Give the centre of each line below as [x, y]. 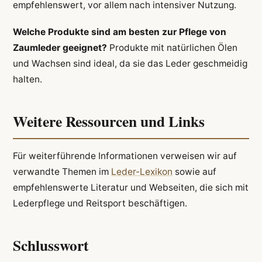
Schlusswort [51, 245]
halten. [27, 79]
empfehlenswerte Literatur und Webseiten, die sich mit [130, 187]
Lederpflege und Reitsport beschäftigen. [100, 203]
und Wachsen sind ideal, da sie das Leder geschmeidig [130, 63]
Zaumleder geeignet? [60, 47]
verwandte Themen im [62, 171]
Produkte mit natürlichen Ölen [172, 47]
